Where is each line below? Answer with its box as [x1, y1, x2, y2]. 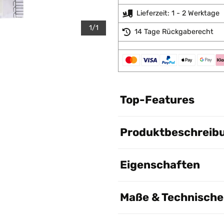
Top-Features [120, 93, 194, 106]
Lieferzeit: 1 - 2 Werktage [136, 9, 219, 17]
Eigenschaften [120, 158, 200, 171]
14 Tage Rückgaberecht [134, 27, 213, 36]
